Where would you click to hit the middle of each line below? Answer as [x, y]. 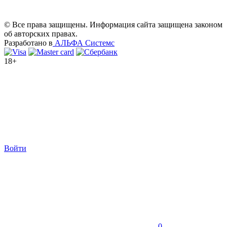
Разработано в [28, 43]
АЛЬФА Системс [84, 43]
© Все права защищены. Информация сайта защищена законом [113, 24]
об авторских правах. [41, 33]
